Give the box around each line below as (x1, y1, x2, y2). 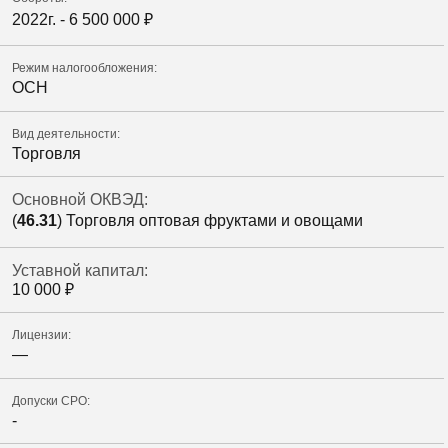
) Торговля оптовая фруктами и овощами (57, 212, 363, 230)
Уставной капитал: (12, 261, 148, 279)
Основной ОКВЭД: (12, 191, 148, 209)
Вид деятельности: (12, 126, 120, 141)
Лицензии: (12, 328, 71, 343)
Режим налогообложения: (12, 61, 157, 76)
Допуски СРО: (12, 393, 90, 408)
